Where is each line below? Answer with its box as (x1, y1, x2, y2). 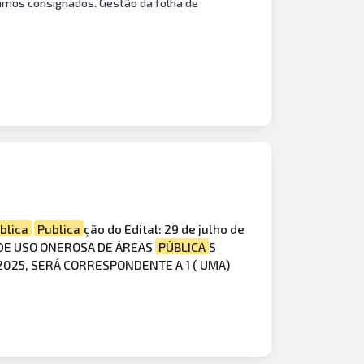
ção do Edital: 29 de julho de (84, 220, 245, 236)
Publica (37, 220, 81, 236)
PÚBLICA (158, 238, 206, 254)
